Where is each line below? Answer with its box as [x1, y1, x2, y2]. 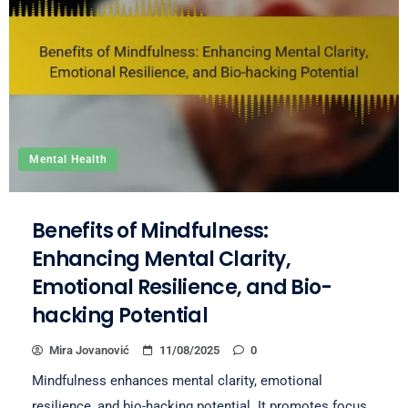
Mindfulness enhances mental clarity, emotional [32, 372, 322, 389]
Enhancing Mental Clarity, [32, 245, 291, 273]
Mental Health [29, 153, 107, 166]
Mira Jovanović [49, 343, 129, 357]
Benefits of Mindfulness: [32, 217, 269, 245]
